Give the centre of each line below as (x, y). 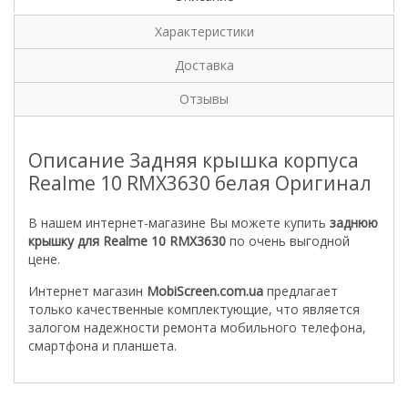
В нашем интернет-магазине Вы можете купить (179, 223)
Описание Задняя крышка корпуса (194, 160)
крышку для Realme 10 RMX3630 (129, 241)
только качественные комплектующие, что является (194, 309)
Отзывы (204, 99)
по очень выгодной (290, 241)
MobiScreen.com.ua (205, 291)
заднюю (354, 223)
